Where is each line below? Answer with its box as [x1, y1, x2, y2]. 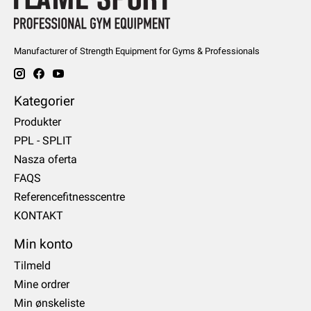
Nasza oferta [14, 153, 77, 167]
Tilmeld [14, 259, 51, 273]
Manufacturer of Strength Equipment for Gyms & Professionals [14, 46, 260, 57]
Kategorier [14, 92, 74, 109]
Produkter [14, 115, 61, 129]
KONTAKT [14, 209, 63, 223]
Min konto [14, 236, 73, 253]
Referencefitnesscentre [14, 190, 125, 204]
